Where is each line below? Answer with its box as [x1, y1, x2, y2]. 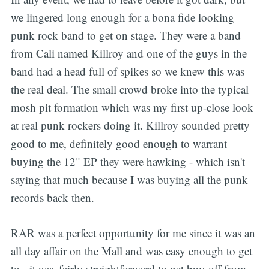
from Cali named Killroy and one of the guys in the [10, 46, 247, 61]
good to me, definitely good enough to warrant [10, 136, 227, 151]
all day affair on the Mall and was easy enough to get [10, 243, 252, 258]
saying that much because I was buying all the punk [10, 172, 248, 187]
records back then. [10, 190, 94, 205]
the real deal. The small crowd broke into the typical [10, 82, 249, 97]
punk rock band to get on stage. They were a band [10, 28, 241, 43]
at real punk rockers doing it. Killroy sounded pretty [10, 118, 250, 133]
